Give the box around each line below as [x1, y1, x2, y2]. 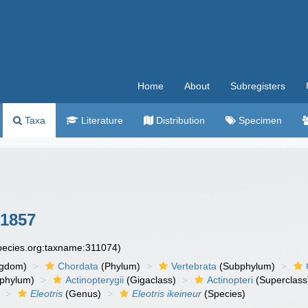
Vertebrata [171, 261, 217, 272]
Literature [78, 115, 123, 126]
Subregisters [230, 80, 285, 91]
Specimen [236, 115, 282, 126]
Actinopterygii [65, 274, 124, 285]
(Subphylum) [217, 261, 276, 272]
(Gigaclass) [124, 274, 177, 285]
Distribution [153, 115, 205, 126]
